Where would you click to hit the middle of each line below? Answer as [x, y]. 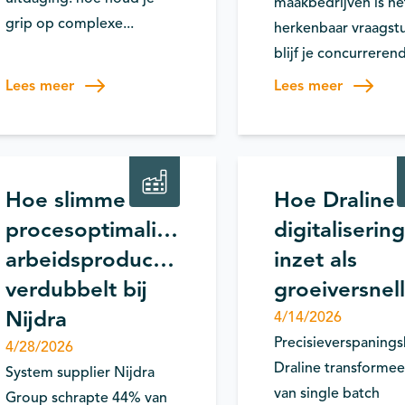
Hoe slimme [66, 200]
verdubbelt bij [76, 289]
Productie [306, 122]
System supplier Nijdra [80, 372]
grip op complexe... [70, 24]
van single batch [326, 393]
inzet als [315, 259]
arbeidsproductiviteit [111, 259]
